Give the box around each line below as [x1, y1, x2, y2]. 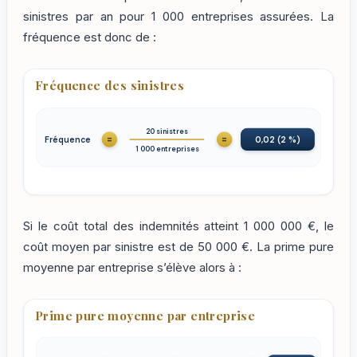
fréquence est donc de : [23, 29, 156, 45]
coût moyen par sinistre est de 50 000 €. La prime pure [23, 239, 334, 254]
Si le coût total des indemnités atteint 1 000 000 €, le [23, 218, 334, 233]
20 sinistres [145, 126, 189, 136]
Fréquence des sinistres [35, 76, 185, 93]
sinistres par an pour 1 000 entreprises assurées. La [23, 9, 334, 24]
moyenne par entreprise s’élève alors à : [23, 260, 241, 275]
